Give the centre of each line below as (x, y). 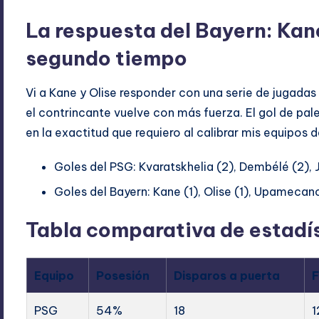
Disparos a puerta (226, 275)
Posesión (122, 275)
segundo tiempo (107, 58)
